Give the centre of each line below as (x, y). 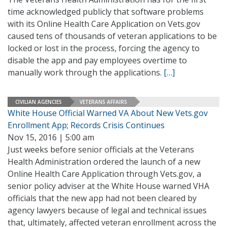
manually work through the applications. (86, 72)
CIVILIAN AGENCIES (39, 102)
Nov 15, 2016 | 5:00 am (51, 137)
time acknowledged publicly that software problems (106, 12)
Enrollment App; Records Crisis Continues (86, 125)
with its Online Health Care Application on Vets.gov (104, 24)
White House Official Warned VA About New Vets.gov (108, 113)
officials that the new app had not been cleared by (102, 198)
